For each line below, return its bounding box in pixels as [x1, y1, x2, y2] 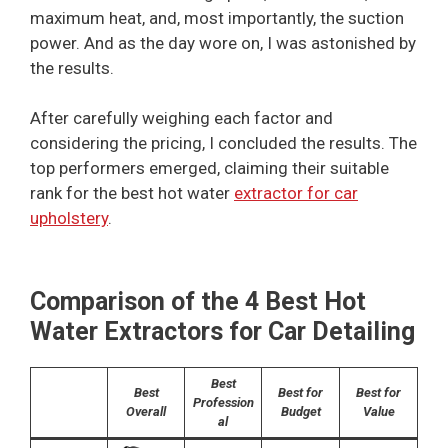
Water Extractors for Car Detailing [30, 316, 415, 346]
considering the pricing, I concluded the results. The [30, 133, 417, 154]
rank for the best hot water [30, 183, 234, 204]
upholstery [30, 208, 108, 229]
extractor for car [234, 183, 358, 204]
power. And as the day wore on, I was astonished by [30, 32, 416, 53]
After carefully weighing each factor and [30, 108, 333, 129]
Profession [192, 394, 254, 410]
